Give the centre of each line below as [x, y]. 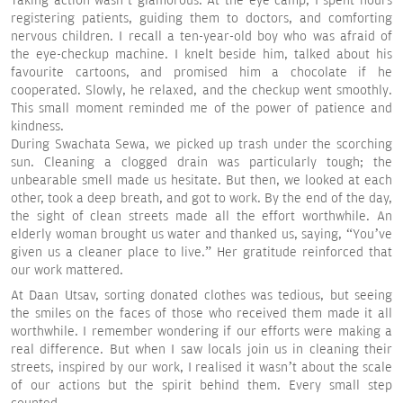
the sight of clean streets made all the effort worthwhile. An [201, 217]
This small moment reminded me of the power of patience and [201, 109]
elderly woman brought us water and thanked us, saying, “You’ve [201, 235]
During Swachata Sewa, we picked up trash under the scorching [201, 145]
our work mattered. [67, 271]
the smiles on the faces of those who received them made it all [201, 314]
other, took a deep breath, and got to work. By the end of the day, [201, 199]
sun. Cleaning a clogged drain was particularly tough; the [201, 163]
